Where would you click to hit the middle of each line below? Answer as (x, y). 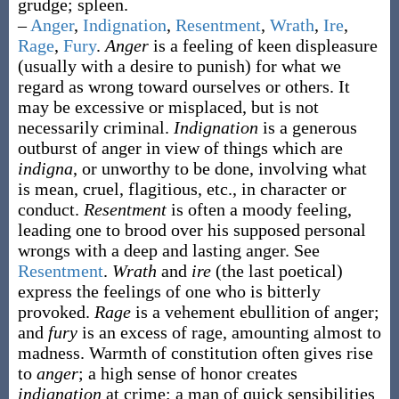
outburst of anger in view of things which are (180, 148)
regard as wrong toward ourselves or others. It (183, 86)
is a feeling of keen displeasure (265, 45)
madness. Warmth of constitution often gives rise (195, 353)
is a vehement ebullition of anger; (257, 312)
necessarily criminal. (95, 127)
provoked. (56, 312)
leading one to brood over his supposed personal (191, 230)
